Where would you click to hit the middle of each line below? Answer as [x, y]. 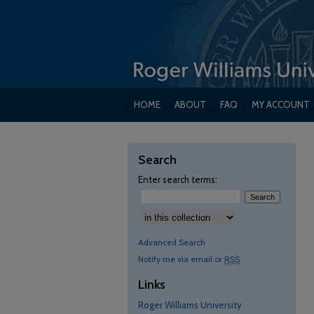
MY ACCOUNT [281, 104]
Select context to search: [190, 212]
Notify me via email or [181, 259]
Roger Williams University [190, 305]
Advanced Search [172, 242]
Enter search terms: [178, 179]
